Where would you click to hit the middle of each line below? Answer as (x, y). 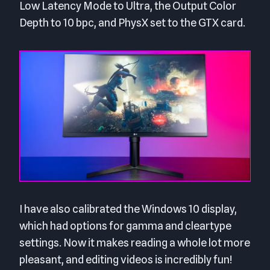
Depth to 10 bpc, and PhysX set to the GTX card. (132, 23)
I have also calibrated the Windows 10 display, (128, 209)
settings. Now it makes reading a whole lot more (135, 243)
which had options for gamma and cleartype (125, 226)
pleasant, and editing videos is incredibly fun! (126, 260)
